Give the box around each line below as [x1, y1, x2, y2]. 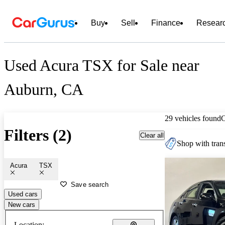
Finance [151, 19, 180, 27]
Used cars [8, 190, 38, 198]
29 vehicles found [165, 114, 221, 123]
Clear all [140, 131, 164, 139]
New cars [8, 200, 35, 208]
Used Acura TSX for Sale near [4, 56, 199, 75]
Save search [71, 180, 109, 188]
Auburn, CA [4, 80, 83, 99]
